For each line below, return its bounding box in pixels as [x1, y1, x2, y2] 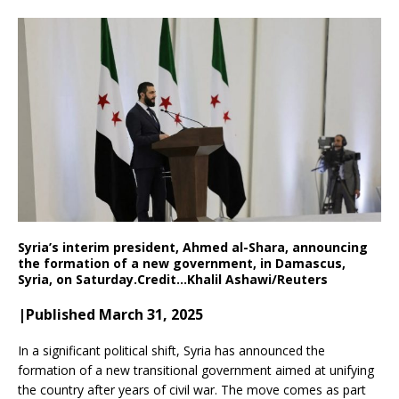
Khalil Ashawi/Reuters [187, 271, 328, 289]
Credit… [137, 271, 187, 289]
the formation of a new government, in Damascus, [18, 255, 346, 273]
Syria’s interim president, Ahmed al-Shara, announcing [18, 239, 368, 256]
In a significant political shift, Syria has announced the [18, 342, 325, 360]
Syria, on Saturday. [18, 271, 137, 289]
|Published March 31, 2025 [18, 305, 203, 325]
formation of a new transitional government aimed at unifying [18, 362, 374, 379]
